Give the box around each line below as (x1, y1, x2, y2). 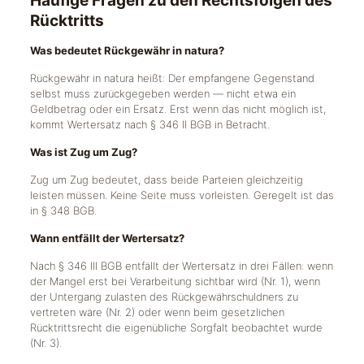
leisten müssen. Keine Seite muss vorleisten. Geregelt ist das (29, 188, 334, 201)
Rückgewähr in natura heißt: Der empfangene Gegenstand (29, 71, 314, 84)
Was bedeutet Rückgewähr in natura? (29, 44, 224, 57)
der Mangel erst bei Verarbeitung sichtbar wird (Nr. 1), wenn (29, 275, 320, 288)
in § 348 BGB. (29, 204, 97, 217)
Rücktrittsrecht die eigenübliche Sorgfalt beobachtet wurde (29, 321, 323, 334)
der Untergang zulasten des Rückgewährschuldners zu (29, 290, 298, 303)
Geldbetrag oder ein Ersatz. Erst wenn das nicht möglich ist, (29, 102, 326, 115)
